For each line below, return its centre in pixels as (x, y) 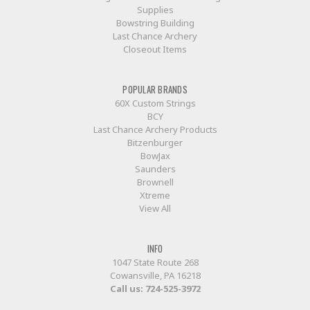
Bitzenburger (155, 142)
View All (155, 208)
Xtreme (155, 195)
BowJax (155, 155)
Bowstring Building (155, 22)
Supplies (155, 9)
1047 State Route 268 (155, 262)
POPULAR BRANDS (155, 89)
